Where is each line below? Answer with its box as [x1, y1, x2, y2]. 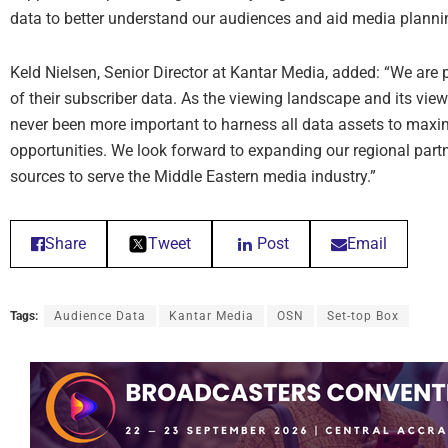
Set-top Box [327, 309, 399, 324]
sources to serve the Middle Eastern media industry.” [10, 167, 376, 187]
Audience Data [54, 309, 146, 324]
